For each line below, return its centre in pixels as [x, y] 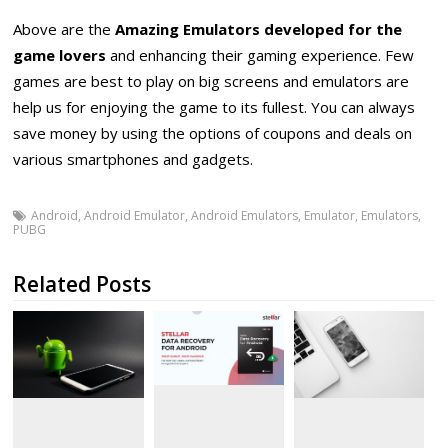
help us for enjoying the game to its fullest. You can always [214, 107]
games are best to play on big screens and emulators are [211, 81]
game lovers [60, 55]
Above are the [62, 29]
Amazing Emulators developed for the [257, 29]
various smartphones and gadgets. [133, 159]
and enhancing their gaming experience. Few [260, 55]
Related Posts [82, 283]
